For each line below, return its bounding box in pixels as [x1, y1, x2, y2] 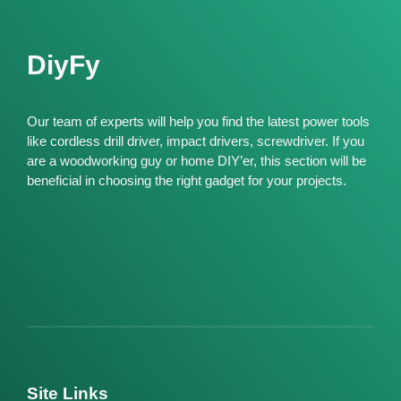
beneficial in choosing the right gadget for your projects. [27, 173, 346, 189]
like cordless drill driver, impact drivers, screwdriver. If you [27, 133, 364, 149]
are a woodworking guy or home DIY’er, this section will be [27, 153, 366, 169]
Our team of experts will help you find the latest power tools [27, 114, 370, 130]
